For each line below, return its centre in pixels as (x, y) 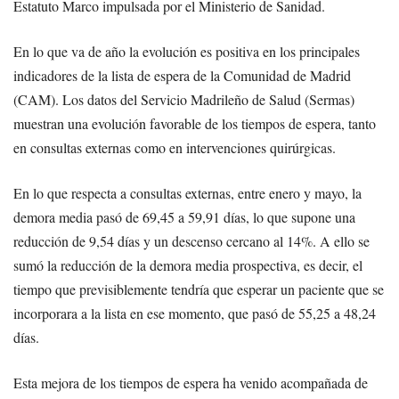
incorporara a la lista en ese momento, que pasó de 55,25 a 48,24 (195, 313)
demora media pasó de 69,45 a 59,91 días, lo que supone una (184, 217)
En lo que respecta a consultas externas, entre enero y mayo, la (187, 193)
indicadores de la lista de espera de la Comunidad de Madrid (182, 76)
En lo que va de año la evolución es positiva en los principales (187, 52)
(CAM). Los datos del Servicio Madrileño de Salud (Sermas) (184, 100)
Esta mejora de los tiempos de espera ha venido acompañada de (191, 383)
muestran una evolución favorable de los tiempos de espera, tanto (195, 124)
